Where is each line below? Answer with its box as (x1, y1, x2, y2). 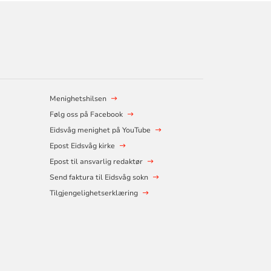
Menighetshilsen (49, 94, 106, 104)
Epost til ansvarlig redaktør (49, 157, 143, 167)
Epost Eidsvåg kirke (49, 141, 115, 151)
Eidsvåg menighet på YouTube (49, 125, 151, 135)
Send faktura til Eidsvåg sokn (49, 172, 148, 183)
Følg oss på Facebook (49, 109, 123, 120)
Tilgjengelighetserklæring (49, 188, 138, 198)
